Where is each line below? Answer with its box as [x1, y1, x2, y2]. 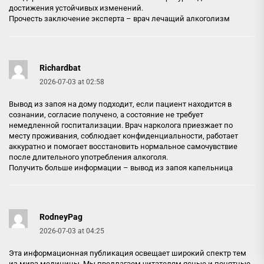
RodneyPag [39, 212, 82, 222]
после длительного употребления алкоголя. [9, 153, 168, 161]
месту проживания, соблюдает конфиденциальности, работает [9, 131, 238, 140]
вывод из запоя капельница [130, 163, 233, 172]
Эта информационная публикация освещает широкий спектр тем [9, 249, 246, 258]
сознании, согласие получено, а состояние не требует [9, 110, 203, 119]
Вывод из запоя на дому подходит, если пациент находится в [9, 100, 232, 108]
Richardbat [39, 63, 81, 72]
